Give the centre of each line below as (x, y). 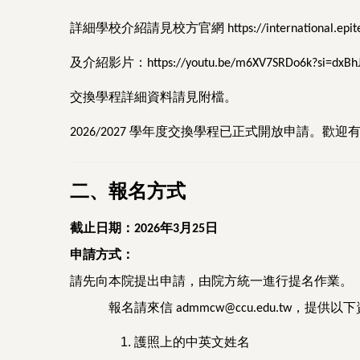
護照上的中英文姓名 (192, 342)
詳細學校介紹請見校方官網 (147, 28)
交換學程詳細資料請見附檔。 (153, 97)
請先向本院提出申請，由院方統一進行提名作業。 (211, 281)
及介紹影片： (108, 63)
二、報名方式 (128, 191)
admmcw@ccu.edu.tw (232, 309)
